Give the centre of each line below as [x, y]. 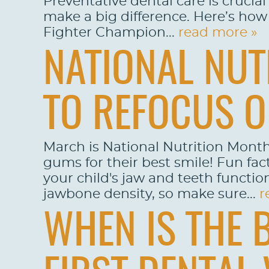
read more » [218, 32]
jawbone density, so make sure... [151, 194]
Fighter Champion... [111, 32]
